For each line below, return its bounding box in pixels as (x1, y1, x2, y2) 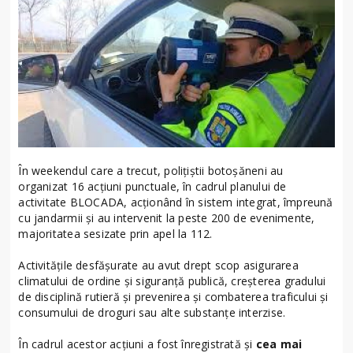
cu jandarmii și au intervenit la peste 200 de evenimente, (18, 210, 315, 226)
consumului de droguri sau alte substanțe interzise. (18, 305, 286, 321)
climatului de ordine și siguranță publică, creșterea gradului (18, 273, 326, 289)
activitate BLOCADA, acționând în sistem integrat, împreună (18, 195, 333, 210)
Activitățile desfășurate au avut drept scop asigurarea (18, 258, 299, 273)
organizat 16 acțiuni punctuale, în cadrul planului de (18, 179, 287, 195)
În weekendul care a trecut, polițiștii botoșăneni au (18, 163, 284, 179)
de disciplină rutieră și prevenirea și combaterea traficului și (18, 289, 329, 305)
